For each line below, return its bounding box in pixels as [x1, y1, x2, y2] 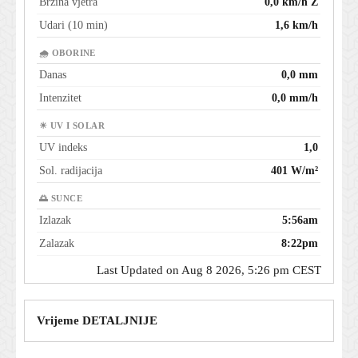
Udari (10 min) [39, 18, 108, 31]
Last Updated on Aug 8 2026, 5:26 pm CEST [96, 263, 321, 276]
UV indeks [39, 141, 87, 153]
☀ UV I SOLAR [39, 121, 105, 130]
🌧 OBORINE [39, 48, 96, 58]
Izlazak [39, 213, 71, 226]
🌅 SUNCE [39, 193, 82, 203]
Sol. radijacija [39, 164, 102, 177]
